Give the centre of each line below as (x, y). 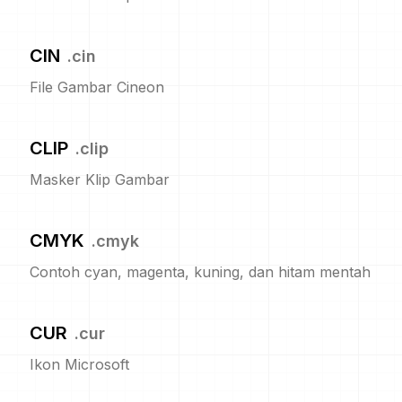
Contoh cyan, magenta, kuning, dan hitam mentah (200, 272)
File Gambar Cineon (97, 87)
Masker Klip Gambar (100, 179)
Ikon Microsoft (79, 364)
